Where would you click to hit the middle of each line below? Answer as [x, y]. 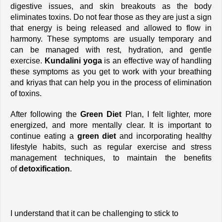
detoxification [43, 169]
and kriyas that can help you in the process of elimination [111, 83]
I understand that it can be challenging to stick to [94, 214]
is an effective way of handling [157, 61]
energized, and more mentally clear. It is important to [111, 125]
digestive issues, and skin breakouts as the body [111, 6]
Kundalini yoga [73, 61]
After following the [44, 114]
